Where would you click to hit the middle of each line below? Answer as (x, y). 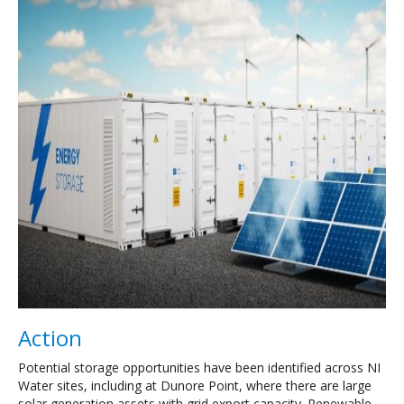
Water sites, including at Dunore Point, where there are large (195, 385)
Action (53, 337)
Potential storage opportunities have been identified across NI (199, 367)
